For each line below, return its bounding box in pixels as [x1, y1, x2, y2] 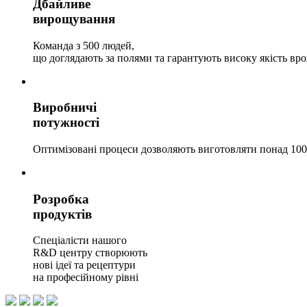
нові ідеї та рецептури [33, 259, 136, 271]
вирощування [33, 11, 115, 26]
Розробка [33, 191, 89, 206]
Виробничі [33, 100, 97, 115]
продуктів [33, 206, 92, 221]
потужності [33, 115, 99, 130]
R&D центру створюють [33, 247, 147, 259]
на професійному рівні [33, 271, 138, 284]
